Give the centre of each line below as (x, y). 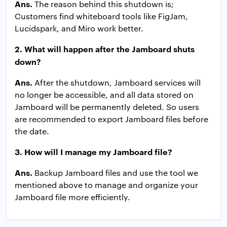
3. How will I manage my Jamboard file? (93, 152)
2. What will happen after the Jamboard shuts (105, 49)
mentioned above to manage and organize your (106, 185)
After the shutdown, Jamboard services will (117, 83)
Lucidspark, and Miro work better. (79, 28)
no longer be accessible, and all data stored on (104, 95)
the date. (32, 131)
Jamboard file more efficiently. (72, 197)
